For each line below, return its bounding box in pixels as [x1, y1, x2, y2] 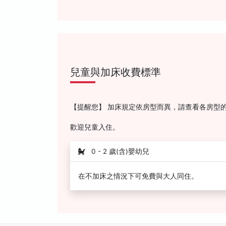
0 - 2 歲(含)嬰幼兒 [89, 147, 149, 155]
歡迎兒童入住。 [70, 123, 120, 131]
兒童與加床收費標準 [70, 66, 161, 78]
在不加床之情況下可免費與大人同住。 [78, 172, 198, 180]
